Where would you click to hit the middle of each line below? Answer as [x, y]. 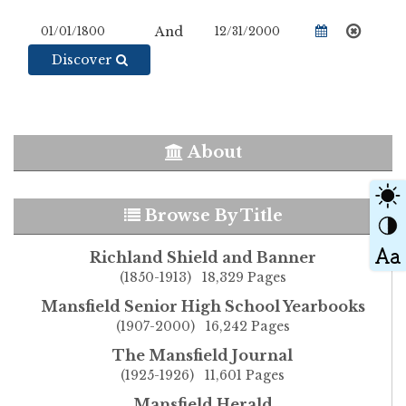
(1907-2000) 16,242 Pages [203, 327]
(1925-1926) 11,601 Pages [203, 376]
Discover [83, 60]
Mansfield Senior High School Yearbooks [203, 307]
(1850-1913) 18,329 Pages [203, 278]
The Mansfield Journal [203, 356]
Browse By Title [211, 216]
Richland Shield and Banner [203, 258]
